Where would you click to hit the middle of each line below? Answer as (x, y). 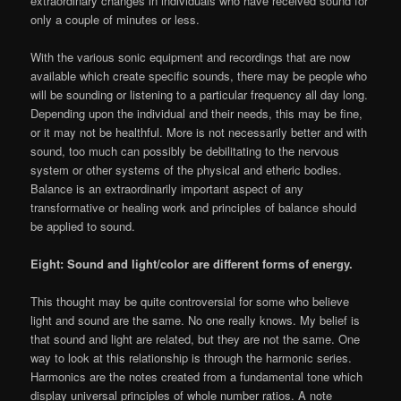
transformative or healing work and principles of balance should (194, 207)
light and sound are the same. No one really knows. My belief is (196, 320)
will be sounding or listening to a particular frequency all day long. (200, 94)
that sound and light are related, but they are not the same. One (196, 338)
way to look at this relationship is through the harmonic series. (192, 357)
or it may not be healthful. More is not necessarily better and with (199, 132)
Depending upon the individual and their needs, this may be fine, (197, 113)
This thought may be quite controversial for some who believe (190, 301)
